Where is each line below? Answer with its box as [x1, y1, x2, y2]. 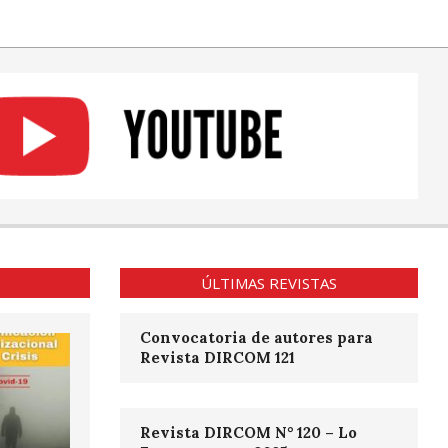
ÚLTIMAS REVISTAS [200, 273, 337, 294]
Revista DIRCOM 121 [139, 348, 295, 368]
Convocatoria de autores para [139, 328, 373, 348]
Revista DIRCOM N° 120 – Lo [139, 423, 357, 443]
